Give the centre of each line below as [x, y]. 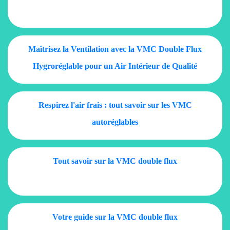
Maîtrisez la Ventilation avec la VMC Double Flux [115, 49]
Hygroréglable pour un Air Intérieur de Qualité [115, 66]
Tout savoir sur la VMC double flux [115, 161]
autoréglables [115, 122]
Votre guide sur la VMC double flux [115, 217]
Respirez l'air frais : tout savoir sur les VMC [115, 105]
